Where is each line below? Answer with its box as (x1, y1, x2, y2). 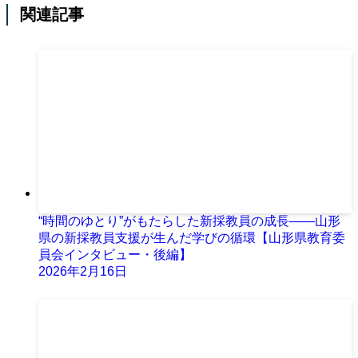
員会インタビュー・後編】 (38, 248, 192, 262)
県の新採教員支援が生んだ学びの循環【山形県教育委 (38, 231, 345, 245)
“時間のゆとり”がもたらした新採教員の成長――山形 (38, 214, 340, 229)
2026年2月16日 (38, 265, 127, 279)
